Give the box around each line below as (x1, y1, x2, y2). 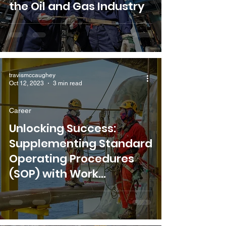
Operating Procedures (9, 150, 134, 166)
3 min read (53, 80, 82, 87)
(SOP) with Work (9, 165, 98, 182)
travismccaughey (9, 71, 55, 79)
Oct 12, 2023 (9, 80, 44, 87)
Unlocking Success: (9, 120, 116, 136)
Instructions (9, 181, 77, 197)
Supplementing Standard (9, 135, 152, 151)
